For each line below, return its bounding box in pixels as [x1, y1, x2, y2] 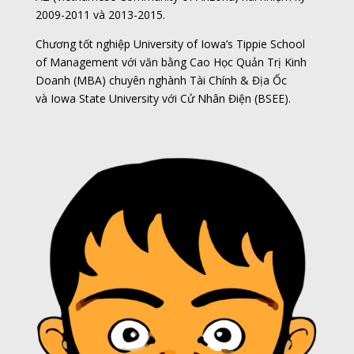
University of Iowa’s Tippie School [133, 36, 305, 51]
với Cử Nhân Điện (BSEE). [158, 90, 291, 106]
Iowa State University [50, 90, 159, 106]
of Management [35, 54, 119, 70]
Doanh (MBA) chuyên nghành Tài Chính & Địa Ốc [35, 72, 287, 88]
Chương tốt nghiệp [35, 36, 134, 51]
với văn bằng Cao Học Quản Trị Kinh [118, 54, 307, 70]
